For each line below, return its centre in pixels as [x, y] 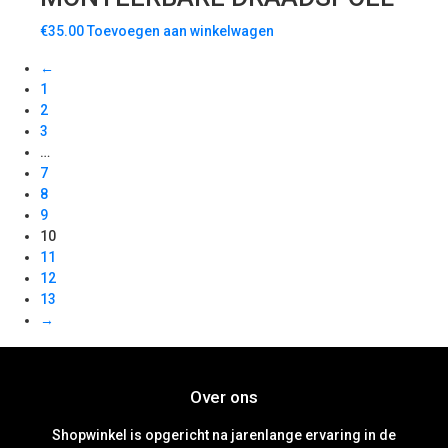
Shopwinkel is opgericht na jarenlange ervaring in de [224, 435]
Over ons [224, 397]
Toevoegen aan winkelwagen [180, 31]
